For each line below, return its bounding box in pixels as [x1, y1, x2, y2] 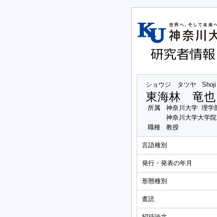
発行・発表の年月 [142, 159, 192, 167]
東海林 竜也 [146, 90, 216, 103]
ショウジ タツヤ [146, 81, 196, 88]
